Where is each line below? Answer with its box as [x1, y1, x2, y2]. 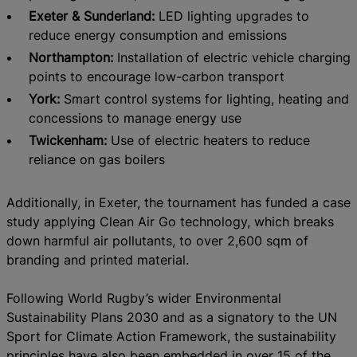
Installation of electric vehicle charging [112, 49, 351, 65]
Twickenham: [28, 131, 107, 148]
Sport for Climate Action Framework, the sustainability [6, 328, 336, 344]
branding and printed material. [6, 251, 189, 268]
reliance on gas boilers [28, 151, 165, 167]
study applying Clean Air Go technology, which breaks [6, 213, 334, 229]
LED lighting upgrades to [154, 7, 309, 24]
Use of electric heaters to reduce [106, 131, 310, 148]
